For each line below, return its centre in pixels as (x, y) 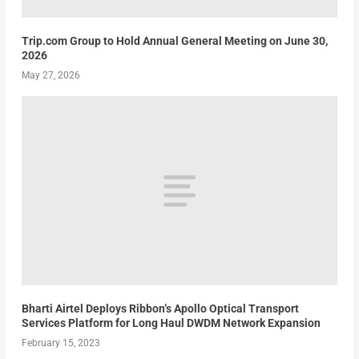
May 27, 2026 (50, 75)
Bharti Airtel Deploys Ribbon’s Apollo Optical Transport (160, 309)
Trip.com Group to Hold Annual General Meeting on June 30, (174, 40)
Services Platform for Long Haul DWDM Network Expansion (171, 323)
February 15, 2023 (61, 343)
